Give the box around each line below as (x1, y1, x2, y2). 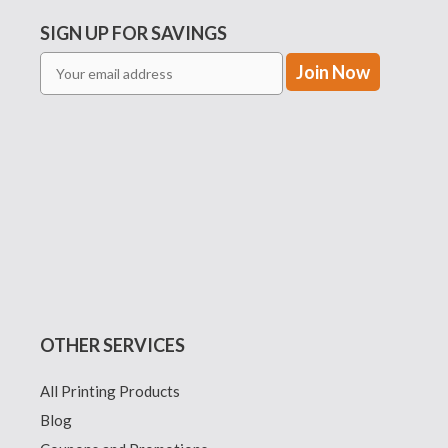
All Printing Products (40, 382, 180, 401)
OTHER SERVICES (40, 334, 185, 357)
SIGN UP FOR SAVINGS (40, 22, 227, 45)
